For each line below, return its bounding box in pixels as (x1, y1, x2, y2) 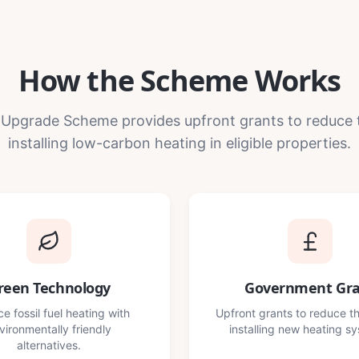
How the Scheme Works (18, 61, 341, 100)
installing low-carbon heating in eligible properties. (8, 135, 351, 151)
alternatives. (17, 338, 81, 352)
